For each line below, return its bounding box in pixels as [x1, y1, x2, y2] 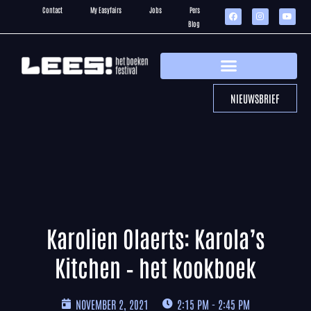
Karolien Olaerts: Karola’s [47, 222, 264, 253]
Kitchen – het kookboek [55, 251, 256, 282]
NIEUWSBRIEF [230, 91, 280, 105]
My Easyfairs [90, 5, 122, 14]
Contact [42, 5, 63, 14]
